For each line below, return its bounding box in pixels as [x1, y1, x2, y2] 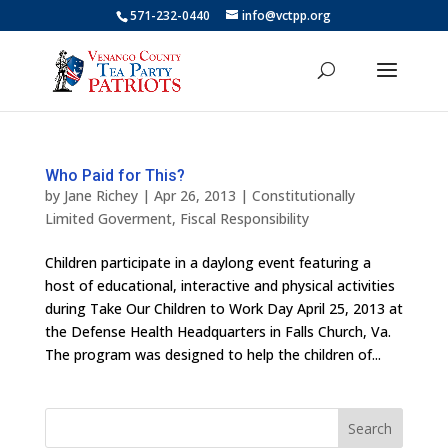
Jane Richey [63, 186, 138, 205]
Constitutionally [251, 186, 355, 205]
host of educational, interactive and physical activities [44, 276, 395, 295]
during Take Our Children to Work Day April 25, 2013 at [44, 299, 403, 318]
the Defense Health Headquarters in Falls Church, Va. [44, 322, 391, 341]
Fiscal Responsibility [179, 209, 309, 228]
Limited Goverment [44, 209, 172, 228]
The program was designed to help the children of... [44, 345, 381, 364]
